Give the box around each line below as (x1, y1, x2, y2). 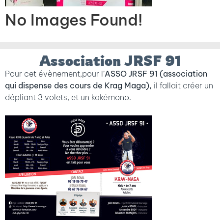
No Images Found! (5, 9, 143, 29)
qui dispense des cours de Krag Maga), (5, 80, 154, 90)
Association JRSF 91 (39, 52, 181, 69)
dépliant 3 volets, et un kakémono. (5, 92, 131, 102)
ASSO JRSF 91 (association (105, 68, 207, 79)
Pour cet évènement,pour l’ (5, 68, 105, 79)
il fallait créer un (154, 80, 213, 90)
